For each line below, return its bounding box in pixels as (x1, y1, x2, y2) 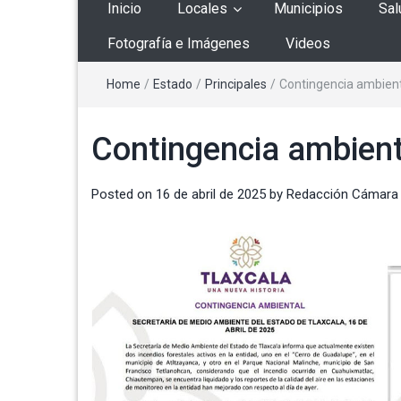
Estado (153, 77, 192, 92)
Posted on (91, 186, 156, 203)
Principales (205, 77, 267, 92)
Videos (286, 35, 330, 53)
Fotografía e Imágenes (107, 35, 250, 53)
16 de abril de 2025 (156, 186, 266, 203)
